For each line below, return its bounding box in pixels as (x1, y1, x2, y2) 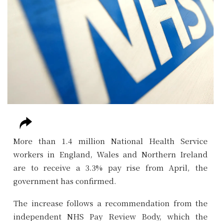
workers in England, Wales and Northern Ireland (13, 148, 208, 159)
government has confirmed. (13, 175, 116, 186)
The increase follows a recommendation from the (13, 197, 208, 208)
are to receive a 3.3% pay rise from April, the (13, 162, 208, 173)
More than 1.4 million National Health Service (13, 135, 208, 146)
